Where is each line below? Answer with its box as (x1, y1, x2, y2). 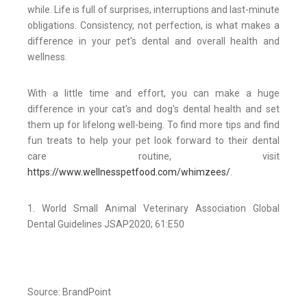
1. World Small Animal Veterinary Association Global (27, 202, 280, 214)
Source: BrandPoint (27, 286, 111, 297)
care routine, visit (27, 150, 280, 162)
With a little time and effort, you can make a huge (27, 87, 280, 99)
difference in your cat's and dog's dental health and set (27, 103, 280, 114)
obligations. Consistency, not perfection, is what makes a (27, 19, 280, 31)
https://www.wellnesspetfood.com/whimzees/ (27, 166, 230, 177)
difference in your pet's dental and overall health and (27, 35, 280, 47)
